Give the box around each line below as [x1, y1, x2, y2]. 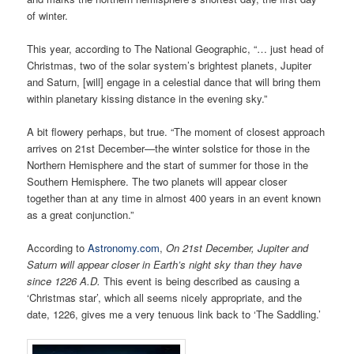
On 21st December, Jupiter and [166, 239, 309, 255]
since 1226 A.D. [27, 273, 101, 288]
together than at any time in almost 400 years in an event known [27, 190, 322, 205]
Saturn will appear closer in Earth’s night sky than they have [27, 256, 303, 272]
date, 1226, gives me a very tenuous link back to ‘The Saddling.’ [27, 306, 322, 322]
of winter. [27, 7, 69, 23]
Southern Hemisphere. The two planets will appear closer [27, 173, 288, 189]
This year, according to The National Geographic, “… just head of [27, 40, 325, 56]
